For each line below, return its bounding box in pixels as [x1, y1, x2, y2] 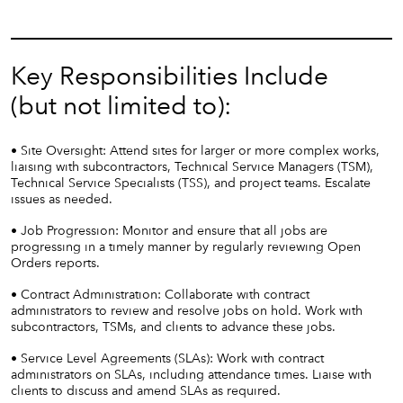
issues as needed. [11, 192, 112, 207]
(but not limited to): [11, 91, 231, 121]
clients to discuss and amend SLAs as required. [11, 382, 281, 398]
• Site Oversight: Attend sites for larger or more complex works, [11, 143, 380, 158]
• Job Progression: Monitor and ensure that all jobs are [11, 222, 327, 237]
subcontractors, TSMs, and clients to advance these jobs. [11, 318, 336, 334]
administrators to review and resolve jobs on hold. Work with [11, 302, 363, 318]
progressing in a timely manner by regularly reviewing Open [11, 238, 361, 254]
